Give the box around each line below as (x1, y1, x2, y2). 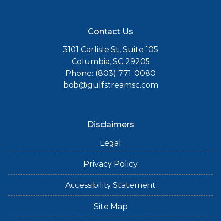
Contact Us (88, 27, 133, 36)
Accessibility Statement (65, 181, 156, 190)
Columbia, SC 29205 (71, 57, 150, 66)
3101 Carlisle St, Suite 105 (63, 45, 158, 54)
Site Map (93, 202, 128, 211)
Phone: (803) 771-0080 (65, 69, 156, 78)
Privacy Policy (83, 159, 138, 169)
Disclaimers (87, 120, 134, 129)
